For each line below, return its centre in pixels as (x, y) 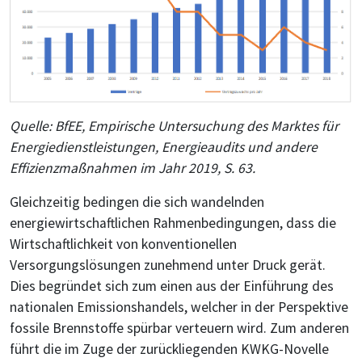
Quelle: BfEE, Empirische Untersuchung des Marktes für (174, 126)
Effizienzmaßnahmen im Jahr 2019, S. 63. (133, 168)
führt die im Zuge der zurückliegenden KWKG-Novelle (169, 349)
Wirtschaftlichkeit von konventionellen (123, 244)
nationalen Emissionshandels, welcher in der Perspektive (179, 307)
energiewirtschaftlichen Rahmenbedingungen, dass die (173, 223)
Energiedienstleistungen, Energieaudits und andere (164, 147)
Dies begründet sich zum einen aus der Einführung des (172, 286)
